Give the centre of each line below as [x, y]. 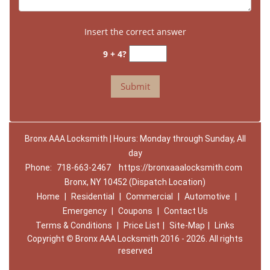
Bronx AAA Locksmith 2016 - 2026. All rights [158, 239]
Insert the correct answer [135, 32]
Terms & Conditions [74, 225]
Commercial [149, 196]
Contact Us [186, 211]
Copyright [47, 239]
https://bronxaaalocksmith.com [180, 168]
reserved [135, 251]
